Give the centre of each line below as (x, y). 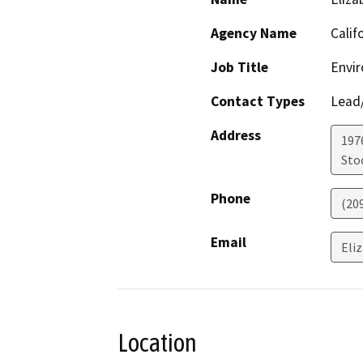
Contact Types (258, 102)
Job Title (239, 68)
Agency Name (254, 34)
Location (157, 343)
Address (236, 136)
